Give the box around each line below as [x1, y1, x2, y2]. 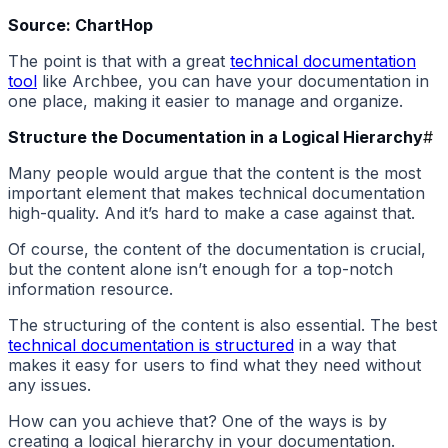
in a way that [294, 335, 396, 356]
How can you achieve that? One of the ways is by [8, 411, 387, 432]
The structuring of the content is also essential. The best [8, 315, 437, 336]
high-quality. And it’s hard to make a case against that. [8, 203, 415, 224]
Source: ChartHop [8, 15, 153, 36]
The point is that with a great [8, 51, 230, 72]
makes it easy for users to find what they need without [8, 355, 421, 376]
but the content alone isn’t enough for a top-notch [8, 259, 393, 280]
